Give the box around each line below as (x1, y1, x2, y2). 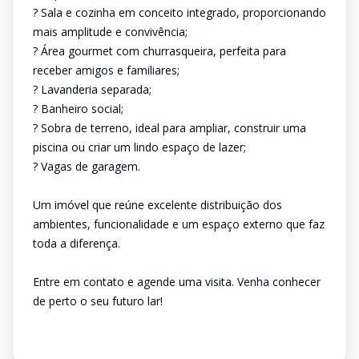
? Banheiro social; (33, 101, 123, 116)
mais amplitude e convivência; (33, 24, 188, 39)
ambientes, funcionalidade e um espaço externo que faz (33, 216, 325, 232)
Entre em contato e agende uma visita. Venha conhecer (33, 274, 321, 289)
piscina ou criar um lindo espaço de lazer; (33, 139, 246, 155)
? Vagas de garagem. (33, 159, 140, 174)
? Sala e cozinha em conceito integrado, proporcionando (33, 5, 326, 20)
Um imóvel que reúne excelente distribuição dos (33, 197, 282, 212)
